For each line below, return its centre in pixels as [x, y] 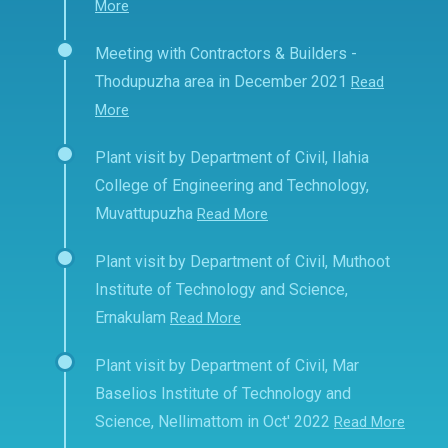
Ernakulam [130, 318]
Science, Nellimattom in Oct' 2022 [212, 422]
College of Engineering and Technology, [232, 186]
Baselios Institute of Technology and [223, 394]
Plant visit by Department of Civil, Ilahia [232, 158]
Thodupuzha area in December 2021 [221, 82]
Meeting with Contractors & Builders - [226, 54]
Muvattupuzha [144, 214]
